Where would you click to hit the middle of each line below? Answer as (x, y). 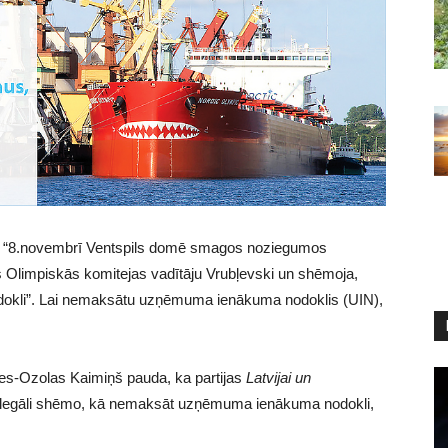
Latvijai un (278, 378)
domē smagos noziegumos (236, 248)
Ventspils (115, 248)
